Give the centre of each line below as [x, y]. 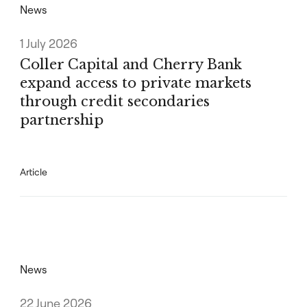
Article [34, 172]
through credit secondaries [115, 101]
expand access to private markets [136, 83]
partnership [62, 120]
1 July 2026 [49, 44]
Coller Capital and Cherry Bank [131, 64]
